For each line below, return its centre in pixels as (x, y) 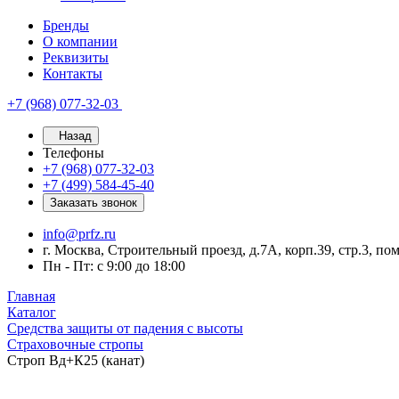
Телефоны (73, 153)
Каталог (32, 312)
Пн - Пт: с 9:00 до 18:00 (114, 266)
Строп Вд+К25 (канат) (76, 360)
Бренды (66, 25)
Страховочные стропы (75, 344)
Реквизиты (76, 57)
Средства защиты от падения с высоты (125, 328)
